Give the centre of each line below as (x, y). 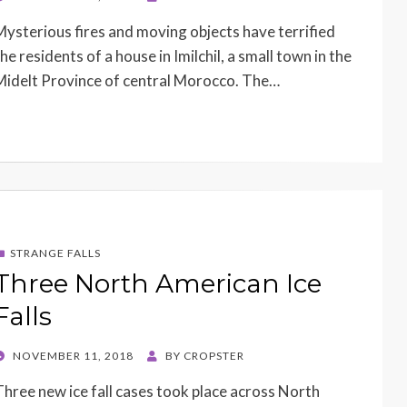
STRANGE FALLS (55, 253)
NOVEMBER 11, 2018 (73, 356)
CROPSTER (214, 356)
